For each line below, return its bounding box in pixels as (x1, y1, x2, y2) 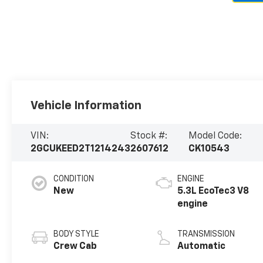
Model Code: (188, 131, 242, 141)
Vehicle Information (31, 99, 142, 112)
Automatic (177, 241, 226, 251)
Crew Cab (53, 241, 97, 251)
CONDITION (53, 174, 95, 183)
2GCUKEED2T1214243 (31, 144, 131, 154)
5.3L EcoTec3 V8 (177, 186, 249, 196)
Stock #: (130, 131, 168, 141)
